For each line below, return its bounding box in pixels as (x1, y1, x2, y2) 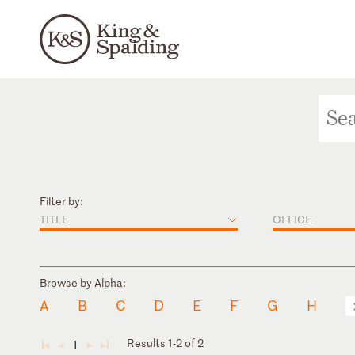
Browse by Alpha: (40, 274, 126, 290)
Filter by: (40, 193, 83, 208)
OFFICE (273, 211, 312, 227)
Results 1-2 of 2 (127, 335, 204, 351)
